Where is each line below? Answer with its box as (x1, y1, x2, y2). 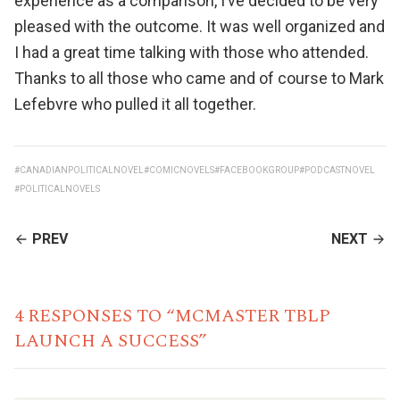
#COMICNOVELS (144, 165, 214, 175)
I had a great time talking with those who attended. (14, 43, 369, 62)
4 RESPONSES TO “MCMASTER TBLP (14, 302, 330, 329)
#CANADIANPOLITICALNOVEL (14, 165, 144, 175)
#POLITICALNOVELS (14, 184, 100, 194)
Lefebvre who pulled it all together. (14, 95, 256, 113)
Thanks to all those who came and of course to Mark (14, 69, 384, 87)
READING (13, 254, 73, 271)
